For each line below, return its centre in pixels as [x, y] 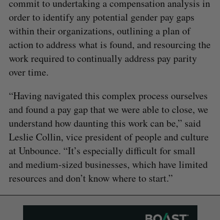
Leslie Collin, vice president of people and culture [109, 137]
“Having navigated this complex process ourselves [108, 96]
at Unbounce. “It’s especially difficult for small [102, 151]
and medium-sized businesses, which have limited [108, 165]
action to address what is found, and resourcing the [110, 45]
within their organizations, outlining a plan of [99, 31]
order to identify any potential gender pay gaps [101, 17]
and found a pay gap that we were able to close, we [108, 110]
